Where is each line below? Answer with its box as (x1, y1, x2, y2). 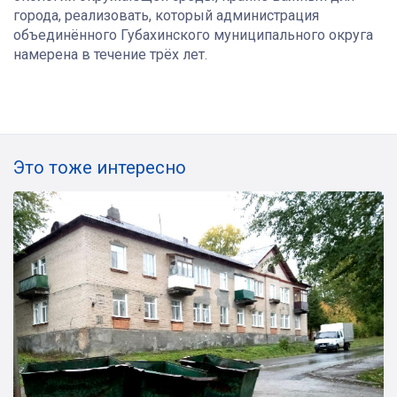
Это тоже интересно (13, 157, 186, 179)
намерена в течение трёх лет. (13, 46, 207, 64)
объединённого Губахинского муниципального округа (13, 27, 373, 44)
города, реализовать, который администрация (13, 7, 319, 25)
